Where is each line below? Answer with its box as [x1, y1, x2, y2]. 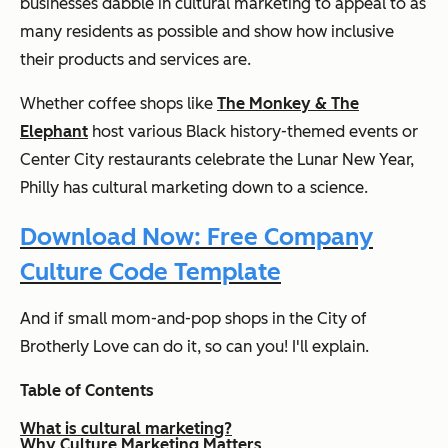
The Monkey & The [217, 94, 359, 113]
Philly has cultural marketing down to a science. [20, 178, 368, 197]
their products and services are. [20, 50, 251, 69]
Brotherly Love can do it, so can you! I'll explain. [20, 337, 369, 357]
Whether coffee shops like [20, 94, 217, 113]
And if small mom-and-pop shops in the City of [20, 309, 367, 329]
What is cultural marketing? [20, 419, 232, 439]
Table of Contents [20, 381, 154, 401]
